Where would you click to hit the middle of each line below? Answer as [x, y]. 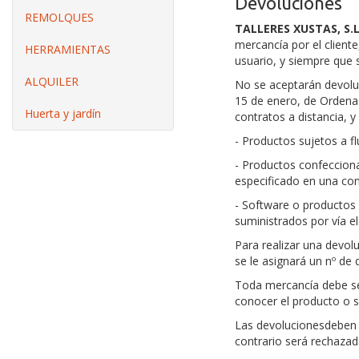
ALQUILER [52, 81]
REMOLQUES [59, 17]
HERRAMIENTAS [68, 49]
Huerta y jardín [63, 113]
